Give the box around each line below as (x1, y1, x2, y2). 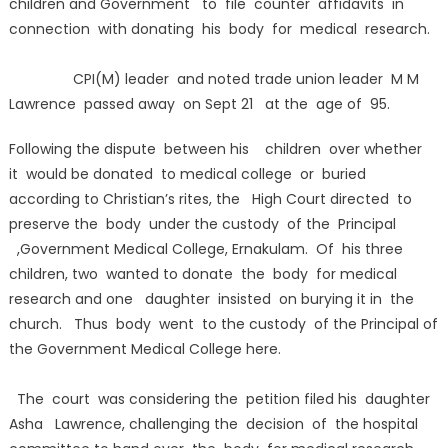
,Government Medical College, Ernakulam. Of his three (8, 238, 403, 259)
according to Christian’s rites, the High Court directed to (8, 188, 416, 209)
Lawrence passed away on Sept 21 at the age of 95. (8, 93, 390, 114)
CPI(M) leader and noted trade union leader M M (8, 68, 419, 89)
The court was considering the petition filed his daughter (8, 388, 434, 409)
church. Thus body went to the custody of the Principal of (8, 313, 438, 334)
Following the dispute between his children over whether (8, 138, 426, 159)
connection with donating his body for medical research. (8, 18, 430, 39)
